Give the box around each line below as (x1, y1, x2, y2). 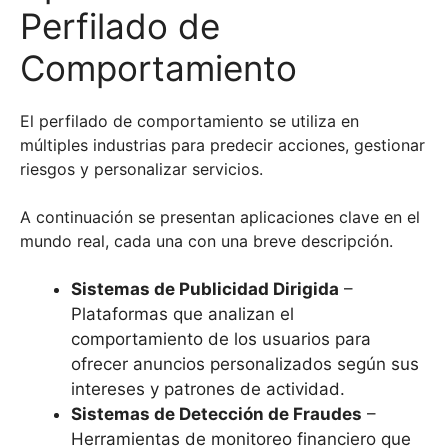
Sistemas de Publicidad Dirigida (71, 278, 339, 299)
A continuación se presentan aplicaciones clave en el (20, 206, 420, 227)
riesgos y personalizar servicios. (20, 158, 263, 179)
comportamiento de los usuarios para (71, 328, 371, 349)
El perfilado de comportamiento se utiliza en (20, 110, 359, 131)
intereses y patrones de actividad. (71, 378, 345, 399)
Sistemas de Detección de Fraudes (71, 403, 362, 424)
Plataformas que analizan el (71, 303, 294, 324)
